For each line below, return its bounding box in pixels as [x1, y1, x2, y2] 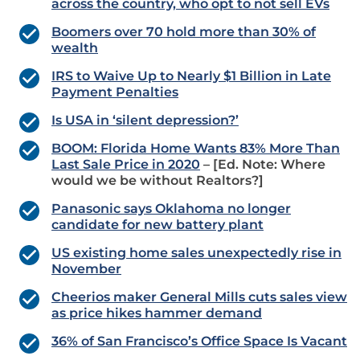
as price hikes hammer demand [51, 305, 262, 321]
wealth [51, 40, 98, 56]
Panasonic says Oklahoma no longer [51, 201, 291, 217]
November [51, 261, 121, 277]
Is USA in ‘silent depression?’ [51, 112, 239, 129]
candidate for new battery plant [51, 217, 264, 233]
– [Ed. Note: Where [200, 157, 325, 173]
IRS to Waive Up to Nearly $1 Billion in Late [51, 68, 331, 84]
